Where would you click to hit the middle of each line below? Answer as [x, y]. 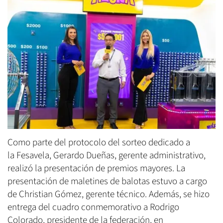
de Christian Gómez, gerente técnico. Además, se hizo [109, 195]
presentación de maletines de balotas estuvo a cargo [107, 182]
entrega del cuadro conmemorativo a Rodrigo [93, 208]
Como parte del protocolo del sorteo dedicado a [99, 143]
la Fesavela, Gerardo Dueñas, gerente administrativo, [107, 156]
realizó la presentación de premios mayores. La [96, 169]
